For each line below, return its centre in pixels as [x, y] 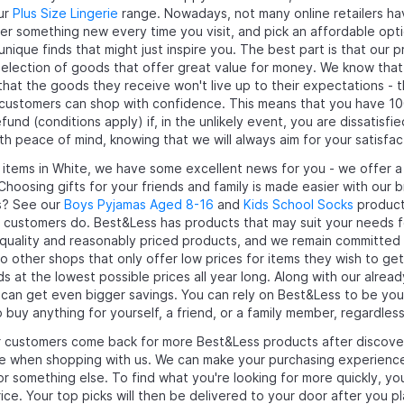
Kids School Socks [298, 204]
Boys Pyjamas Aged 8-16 [138, 204]
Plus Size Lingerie [65, 13]
